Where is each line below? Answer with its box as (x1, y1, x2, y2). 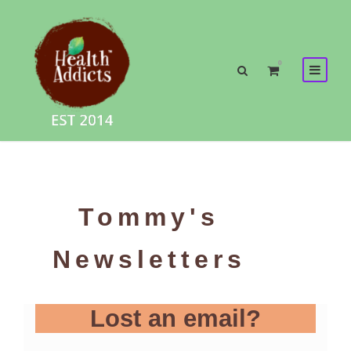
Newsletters (52, 245, 246, 273)
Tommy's (78, 203, 219, 231)
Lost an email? (90, 305, 261, 332)
